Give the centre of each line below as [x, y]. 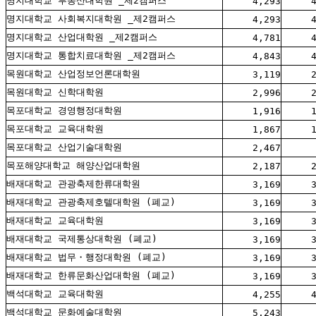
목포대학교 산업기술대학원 [64, 147]
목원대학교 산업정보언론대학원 [73, 74]
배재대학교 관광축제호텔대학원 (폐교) [91, 202]
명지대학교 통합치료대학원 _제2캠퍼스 [91, 56]
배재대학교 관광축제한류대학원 [73, 184]
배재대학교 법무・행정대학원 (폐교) [86, 257]
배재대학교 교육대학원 [55, 221]
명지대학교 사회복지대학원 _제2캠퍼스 [91, 19]
